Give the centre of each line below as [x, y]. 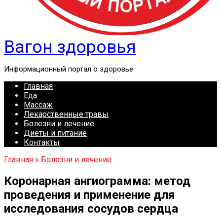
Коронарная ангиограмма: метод [97, 181]
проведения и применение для [90, 195]
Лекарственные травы [66, 114]
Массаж [38, 105]
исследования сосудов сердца [91, 208]
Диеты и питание [55, 133]
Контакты [42, 142]
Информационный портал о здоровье [69, 69]
